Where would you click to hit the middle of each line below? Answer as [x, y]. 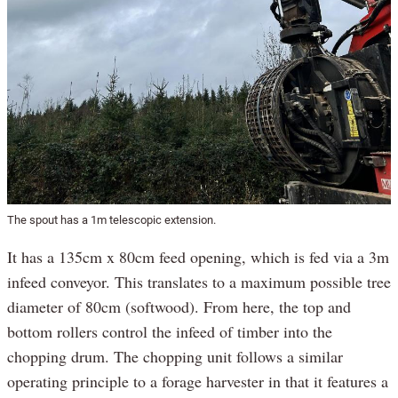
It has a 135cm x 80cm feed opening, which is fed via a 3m [198, 257]
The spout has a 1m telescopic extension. [111, 220]
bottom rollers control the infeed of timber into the [170, 332]
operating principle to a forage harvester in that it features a [198, 382]
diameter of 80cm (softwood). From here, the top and [179, 307]
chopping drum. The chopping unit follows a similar [175, 357]
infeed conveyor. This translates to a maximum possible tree [199, 282]
